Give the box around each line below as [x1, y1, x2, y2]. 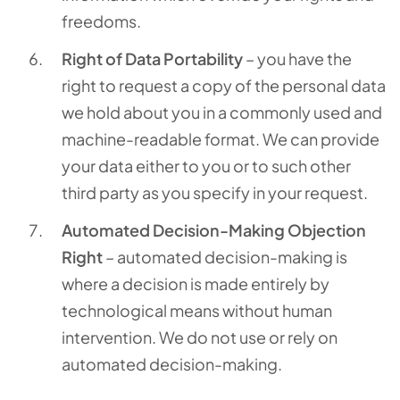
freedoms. [62, 11, 141, 31]
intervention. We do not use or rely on [62, 327, 337, 347]
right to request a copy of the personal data [62, 75, 386, 96]
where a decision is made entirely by [62, 273, 329, 294]
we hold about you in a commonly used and [62, 102, 382, 122]
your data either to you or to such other [62, 155, 351, 176]
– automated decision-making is [103, 246, 347, 267]
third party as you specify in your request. [62, 182, 368, 203]
